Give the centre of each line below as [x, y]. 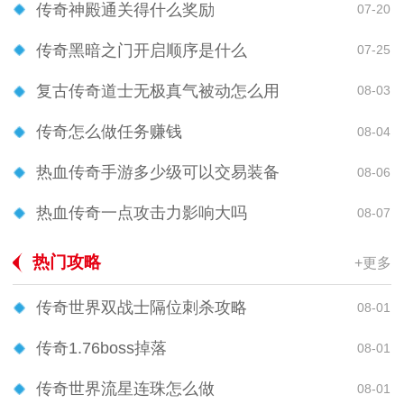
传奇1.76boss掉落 [101, 349]
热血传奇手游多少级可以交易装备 [158, 173]
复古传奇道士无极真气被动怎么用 [158, 91]
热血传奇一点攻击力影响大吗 [142, 213]
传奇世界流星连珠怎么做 [125, 389]
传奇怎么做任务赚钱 [109, 132]
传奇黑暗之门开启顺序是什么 [142, 50]
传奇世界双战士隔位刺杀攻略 [142, 308]
